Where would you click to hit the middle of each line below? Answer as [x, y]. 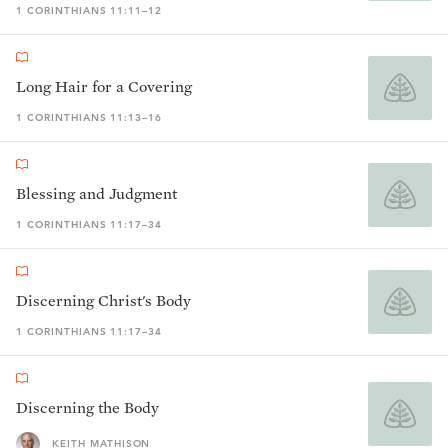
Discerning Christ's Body [103, 300]
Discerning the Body [87, 407]
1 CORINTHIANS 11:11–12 [89, 10]
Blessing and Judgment [96, 193]
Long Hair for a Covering [104, 86]
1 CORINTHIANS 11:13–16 [89, 117]
